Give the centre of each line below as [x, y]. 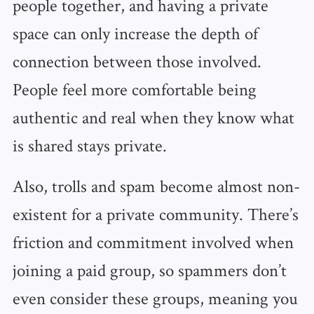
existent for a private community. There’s [155, 214]
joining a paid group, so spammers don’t [149, 270]
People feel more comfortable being [134, 89]
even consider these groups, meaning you [155, 298]
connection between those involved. [137, 61]
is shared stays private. [89, 145]
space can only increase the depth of [135, 33]
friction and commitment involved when [153, 242]
